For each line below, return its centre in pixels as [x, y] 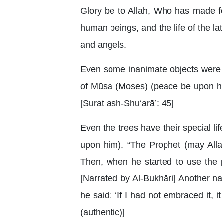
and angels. [103, 45]
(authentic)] [103, 212]
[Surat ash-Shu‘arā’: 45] [127, 103]
